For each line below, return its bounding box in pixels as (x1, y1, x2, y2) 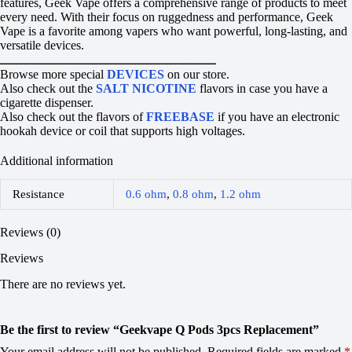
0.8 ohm (173, 188, 214, 201)
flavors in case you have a (196, 81, 328, 95)
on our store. (164, 67, 229, 81)
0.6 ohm (126, 188, 167, 201)
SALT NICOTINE (96, 81, 196, 95)
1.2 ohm (220, 188, 261, 201)
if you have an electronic (214, 109, 339, 123)
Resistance (13, 188, 64, 201)
